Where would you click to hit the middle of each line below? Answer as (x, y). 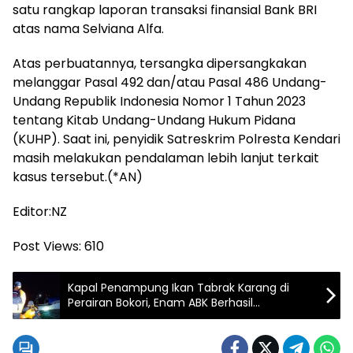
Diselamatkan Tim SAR (129, 317)
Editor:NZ (40, 211)
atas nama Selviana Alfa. (88, 28)
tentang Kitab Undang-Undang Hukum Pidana (154, 120)
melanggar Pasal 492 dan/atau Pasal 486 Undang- (170, 82)
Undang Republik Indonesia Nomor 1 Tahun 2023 (159, 101)
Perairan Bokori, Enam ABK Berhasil (160, 302)
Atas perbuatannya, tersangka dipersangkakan (160, 63)
